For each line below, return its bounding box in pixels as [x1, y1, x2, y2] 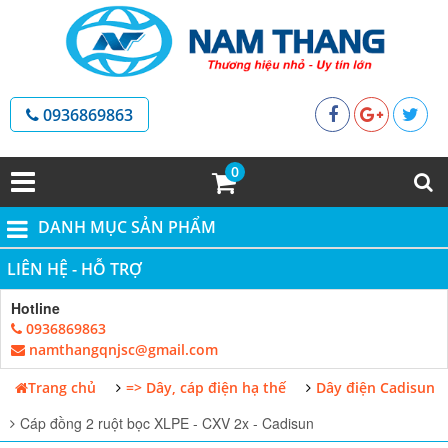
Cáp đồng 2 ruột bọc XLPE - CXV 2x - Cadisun [20, 412, 314, 433]
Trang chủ [28, 377, 96, 397]
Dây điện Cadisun [316, 377, 435, 397]
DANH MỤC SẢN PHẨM [34, 216, 216, 238]
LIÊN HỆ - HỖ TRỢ [7, 258, 142, 280]
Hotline [11, 298, 60, 318]
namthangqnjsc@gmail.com [25, 340, 218, 359]
